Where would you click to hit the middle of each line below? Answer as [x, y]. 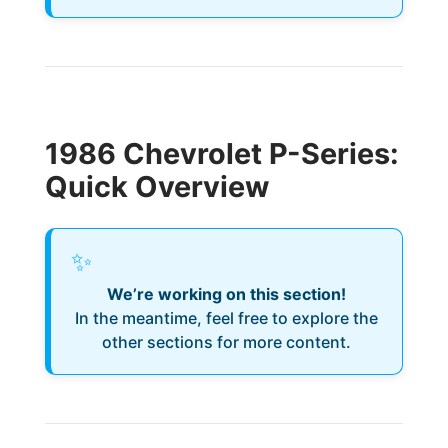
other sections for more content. [226, 342]
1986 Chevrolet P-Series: [221, 153]
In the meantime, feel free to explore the [226, 318]
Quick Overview [156, 186]
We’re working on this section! [226, 294]
